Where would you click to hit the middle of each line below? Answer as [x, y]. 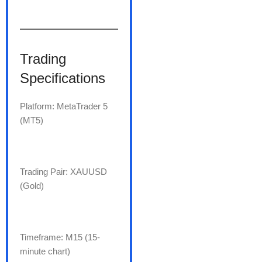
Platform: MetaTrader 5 [64, 106]
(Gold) [32, 186]
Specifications [63, 78]
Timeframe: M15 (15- [60, 237]
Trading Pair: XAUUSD [63, 172]
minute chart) [45, 251]
